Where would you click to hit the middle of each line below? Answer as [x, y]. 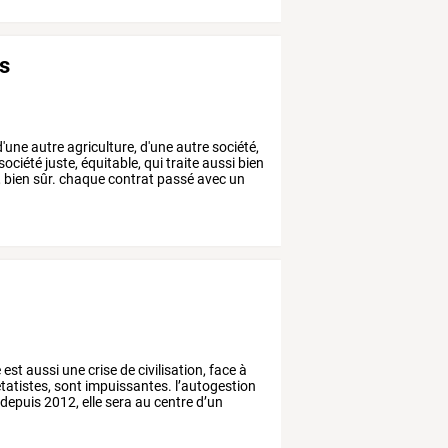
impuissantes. [127, 386]
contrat [130, 178]
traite [181, 162]
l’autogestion [214, 386]
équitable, [110, 162]
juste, [60, 162]
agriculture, [101, 146]
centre [172, 402]
